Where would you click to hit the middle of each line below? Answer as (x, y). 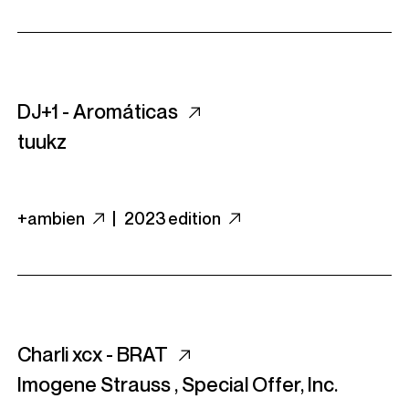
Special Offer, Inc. (260, 384)
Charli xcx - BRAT (94, 354)
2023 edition (174, 218)
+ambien (52, 218)
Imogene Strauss (94, 384)
